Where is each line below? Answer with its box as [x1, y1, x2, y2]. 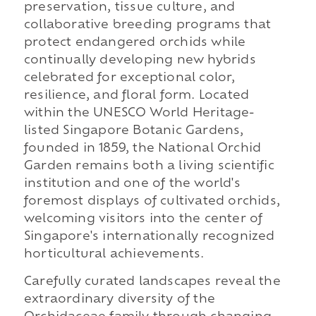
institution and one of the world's [23, 178, 241, 190]
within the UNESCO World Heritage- [23, 107, 255, 119]
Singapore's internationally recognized [23, 231, 275, 243]
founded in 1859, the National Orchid [23, 142, 262, 154]
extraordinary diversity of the [23, 294, 215, 306]
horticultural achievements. [23, 248, 205, 260]
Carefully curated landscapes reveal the [23, 276, 281, 288]
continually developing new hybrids [23, 54, 256, 66]
